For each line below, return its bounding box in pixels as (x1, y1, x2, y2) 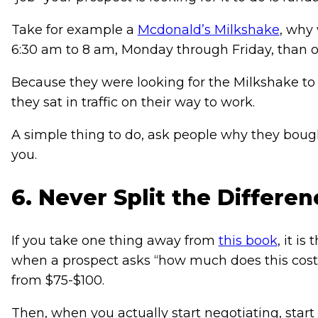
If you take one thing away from (11, 233, 219, 249)
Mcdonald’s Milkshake (137, 22, 280, 38)
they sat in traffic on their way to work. (11, 94, 255, 111)
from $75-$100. (11, 273, 104, 289)
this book (218, 233, 278, 249)
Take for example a (11, 22, 138, 38)
